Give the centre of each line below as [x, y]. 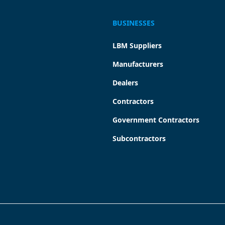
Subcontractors [139, 139]
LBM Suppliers [137, 46]
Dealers [125, 83]
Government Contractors [156, 120]
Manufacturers [138, 64]
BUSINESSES [134, 23]
